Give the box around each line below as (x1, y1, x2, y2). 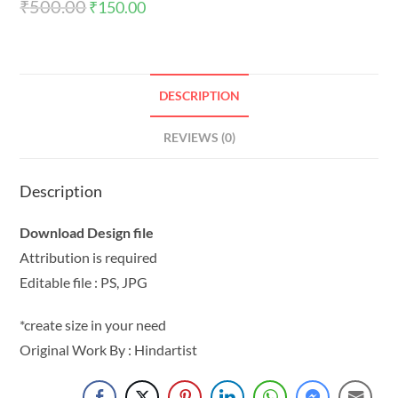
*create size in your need (20, 316, 167, 334)
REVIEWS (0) (163, 130, 235, 146)
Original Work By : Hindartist (20, 341, 198, 359)
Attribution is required (20, 249, 158, 267)
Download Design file (20, 224, 155, 242)
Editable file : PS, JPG (20, 274, 148, 291)
